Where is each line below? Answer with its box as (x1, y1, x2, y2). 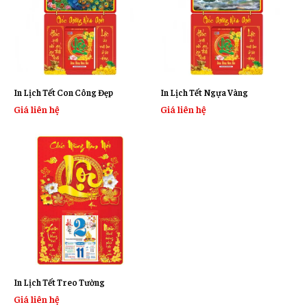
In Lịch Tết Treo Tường (14, 275, 105, 288)
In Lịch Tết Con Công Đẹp (14, 86, 113, 98)
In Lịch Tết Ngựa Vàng (160, 86, 248, 98)
